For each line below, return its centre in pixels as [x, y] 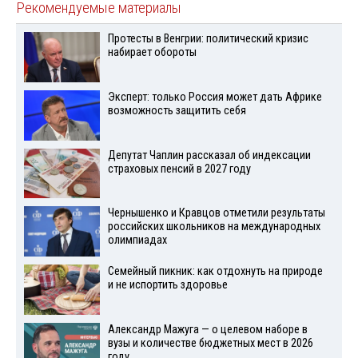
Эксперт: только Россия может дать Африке [215, 97]
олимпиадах [137, 241]
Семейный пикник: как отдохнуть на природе [215, 272]
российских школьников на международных [214, 227]
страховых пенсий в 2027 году [179, 169]
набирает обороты [152, 52]
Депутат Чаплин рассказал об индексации [209, 155]
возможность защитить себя [177, 110]
